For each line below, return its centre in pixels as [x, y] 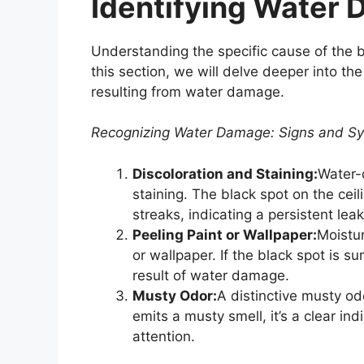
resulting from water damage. [188, 91]
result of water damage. [211, 275]
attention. [164, 336]
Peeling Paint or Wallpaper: [225, 234]
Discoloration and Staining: [225, 173]
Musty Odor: [175, 295]
